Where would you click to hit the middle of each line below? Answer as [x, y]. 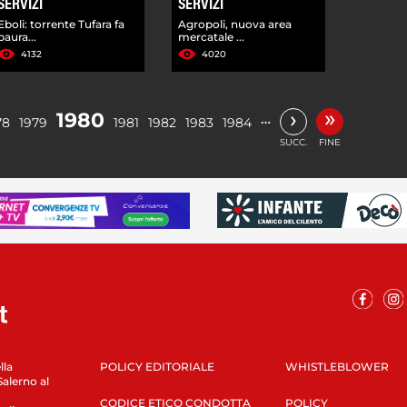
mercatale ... [212, 36]
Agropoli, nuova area [235, 24]
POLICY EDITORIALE [157, 366]
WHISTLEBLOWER [337, 366]
